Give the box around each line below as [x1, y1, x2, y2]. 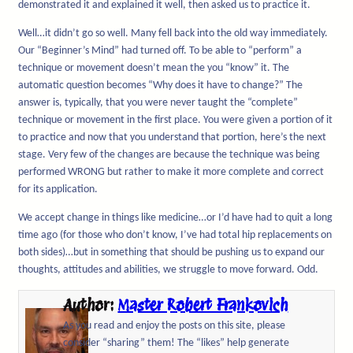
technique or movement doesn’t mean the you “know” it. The [18, 62, 289, 74]
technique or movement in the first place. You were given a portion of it [18, 114, 333, 126]
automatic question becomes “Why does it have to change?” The [18, 80, 303, 91]
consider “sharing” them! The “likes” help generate [63, 337, 290, 350]
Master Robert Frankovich [117, 295, 288, 315]
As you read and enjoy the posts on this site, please [63, 320, 286, 333]
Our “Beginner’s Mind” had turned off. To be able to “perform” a [18, 45, 302, 57]
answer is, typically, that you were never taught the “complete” [18, 97, 298, 109]
